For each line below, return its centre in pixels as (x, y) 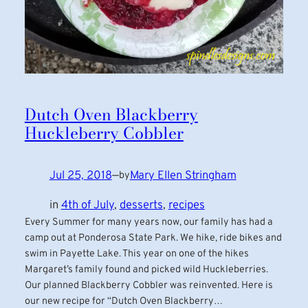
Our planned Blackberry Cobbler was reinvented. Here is (148, 285)
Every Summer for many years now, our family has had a (148, 222)
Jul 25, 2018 (80, 175)
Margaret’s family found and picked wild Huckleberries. (146, 269)
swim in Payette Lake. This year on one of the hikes (136, 254)
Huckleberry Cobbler (104, 133)
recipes (186, 205)
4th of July (87, 205)
